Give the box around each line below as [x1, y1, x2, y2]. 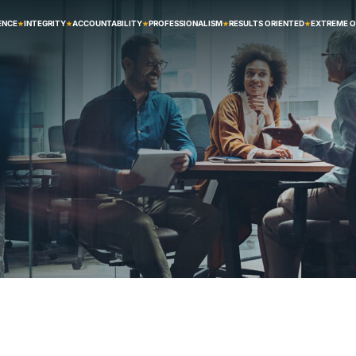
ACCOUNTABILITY [72, 19, 143, 28]
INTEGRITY [24, 19, 67, 28]
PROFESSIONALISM [149, 19, 223, 28]
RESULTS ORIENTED [229, 19, 305, 28]
